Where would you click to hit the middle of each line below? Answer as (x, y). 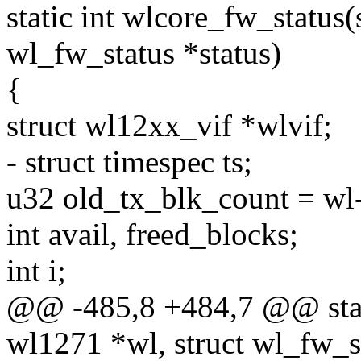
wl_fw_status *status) (144, 53)
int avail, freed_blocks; (152, 234)
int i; (36, 271)
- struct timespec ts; (129, 162)
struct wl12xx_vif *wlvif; (169, 126)
